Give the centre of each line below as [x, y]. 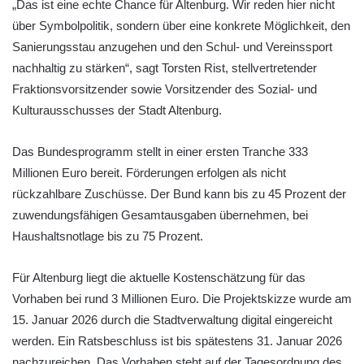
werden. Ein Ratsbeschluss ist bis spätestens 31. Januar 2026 [177, 340]
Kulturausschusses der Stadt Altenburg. [117, 110]
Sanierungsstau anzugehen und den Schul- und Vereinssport [172, 46]
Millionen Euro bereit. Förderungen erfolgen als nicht [149, 172]
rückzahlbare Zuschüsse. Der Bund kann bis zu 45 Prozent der [179, 193]
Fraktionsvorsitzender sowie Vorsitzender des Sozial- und [165, 89]
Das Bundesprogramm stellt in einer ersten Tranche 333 [160, 151]
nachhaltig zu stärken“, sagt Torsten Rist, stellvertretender [165, 67]
